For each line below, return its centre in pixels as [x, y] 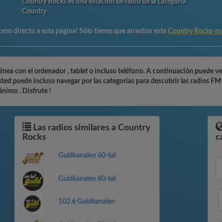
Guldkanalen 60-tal [87, 156]
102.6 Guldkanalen [86, 202]
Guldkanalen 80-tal [87, 179]
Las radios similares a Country [91, 128]
